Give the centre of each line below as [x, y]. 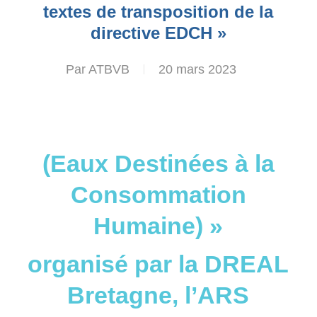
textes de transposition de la [158, 12]
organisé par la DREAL [158, 264]
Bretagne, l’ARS [158, 295]
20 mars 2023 [198, 69]
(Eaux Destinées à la [158, 163]
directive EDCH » [158, 33]
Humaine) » [158, 226]
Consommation [158, 195]
